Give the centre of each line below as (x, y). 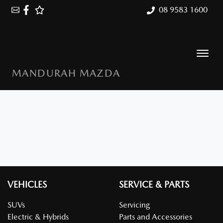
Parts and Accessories (156, 217)
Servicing (134, 205)
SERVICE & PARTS (154, 184)
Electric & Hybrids (38, 217)
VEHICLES (27, 184)
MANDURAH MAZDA (66, 73)
